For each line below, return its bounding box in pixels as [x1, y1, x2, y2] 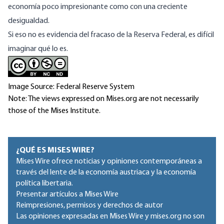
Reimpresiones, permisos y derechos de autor [16, 201, 163, 210]
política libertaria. [16, 179, 73, 188]
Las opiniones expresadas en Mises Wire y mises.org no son [16, 212, 204, 221]
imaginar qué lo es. [8, 45, 68, 53]
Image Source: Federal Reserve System [8, 83, 134, 91]
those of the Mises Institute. [8, 107, 100, 115]
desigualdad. [8, 17, 49, 25]
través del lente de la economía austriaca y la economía [16, 168, 196, 177]
